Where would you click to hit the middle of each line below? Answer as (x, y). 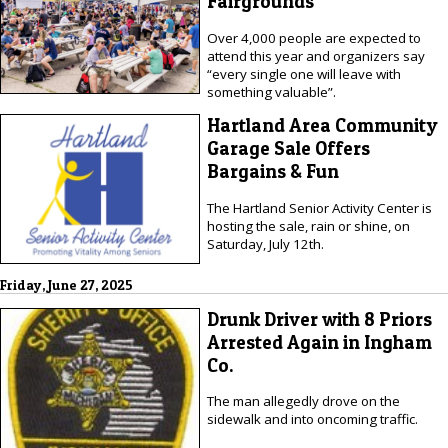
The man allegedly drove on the (303, 401)
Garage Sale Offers (288, 149)
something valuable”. (271, 91)
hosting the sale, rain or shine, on (308, 225)
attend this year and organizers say (315, 55)
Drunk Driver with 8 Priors (319, 319)
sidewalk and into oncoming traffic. (312, 419)
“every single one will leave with (303, 73)
